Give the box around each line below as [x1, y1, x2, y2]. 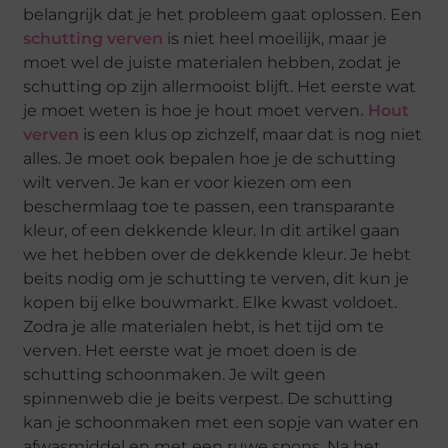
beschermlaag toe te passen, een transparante [23, 196, 396, 216]
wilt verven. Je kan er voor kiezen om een [23, 172, 353, 192]
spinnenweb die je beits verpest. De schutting [23, 388, 394, 408]
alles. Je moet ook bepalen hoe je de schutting [23, 148, 397, 168]
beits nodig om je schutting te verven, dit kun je [23, 268, 410, 288]
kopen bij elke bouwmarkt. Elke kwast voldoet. [23, 292, 398, 312]
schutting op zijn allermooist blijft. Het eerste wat [23, 76, 417, 96]
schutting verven [23, 28, 164, 48]
